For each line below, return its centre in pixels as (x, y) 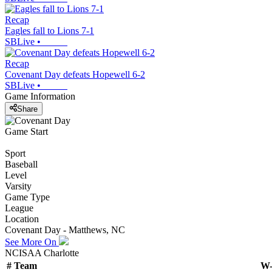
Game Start (26, 131)
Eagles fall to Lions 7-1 (49, 31)
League (19, 208)
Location (22, 219)
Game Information (40, 97)
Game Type (27, 197)
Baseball (21, 164)
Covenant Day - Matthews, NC (65, 229)
